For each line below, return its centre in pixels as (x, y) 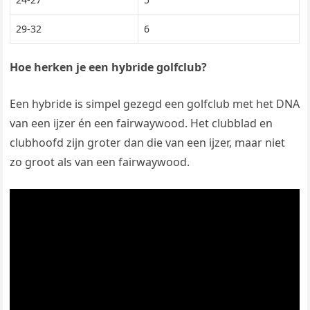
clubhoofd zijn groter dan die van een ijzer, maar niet (148, 143)
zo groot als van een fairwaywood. (100, 162)
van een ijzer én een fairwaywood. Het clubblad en (142, 124)
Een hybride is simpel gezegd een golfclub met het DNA (155, 104)
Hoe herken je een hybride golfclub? (109, 67)
